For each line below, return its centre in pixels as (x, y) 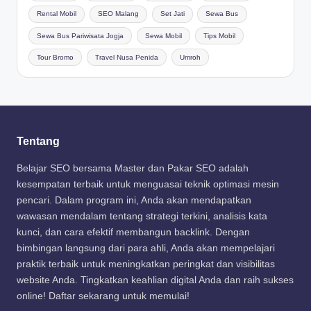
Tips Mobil (219, 35)
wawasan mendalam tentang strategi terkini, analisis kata (142, 217)
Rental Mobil (57, 14)
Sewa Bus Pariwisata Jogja (81, 35)
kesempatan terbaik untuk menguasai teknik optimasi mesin (148, 185)
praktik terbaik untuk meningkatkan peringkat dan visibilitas (146, 264)
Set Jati (172, 14)
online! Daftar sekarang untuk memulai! (103, 296)
